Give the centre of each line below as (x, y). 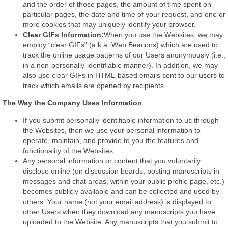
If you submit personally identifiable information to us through (121, 120)
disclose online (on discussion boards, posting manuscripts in (121, 171)
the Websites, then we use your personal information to (112, 130)
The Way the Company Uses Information (72, 103)
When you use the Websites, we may (163, 35)
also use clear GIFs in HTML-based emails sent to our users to (124, 75)
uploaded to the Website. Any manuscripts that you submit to (120, 222)
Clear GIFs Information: (63, 35)
